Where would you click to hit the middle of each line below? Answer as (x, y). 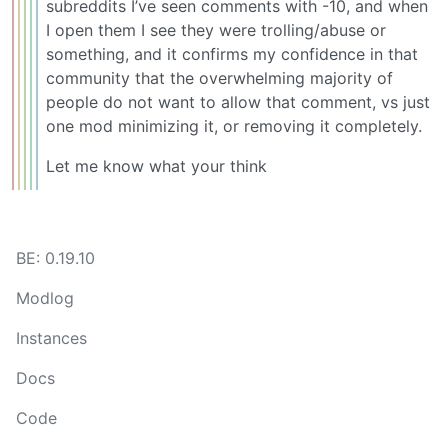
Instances (51, 338)
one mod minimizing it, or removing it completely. (234, 125)
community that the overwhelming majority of (219, 77)
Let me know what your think (156, 165)
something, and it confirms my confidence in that (232, 53)
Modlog (45, 298)
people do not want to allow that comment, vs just (238, 101)
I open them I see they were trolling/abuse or (216, 29)
